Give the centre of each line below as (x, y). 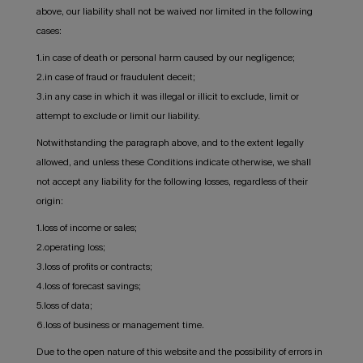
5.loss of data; (64, 305)
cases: (49, 31)
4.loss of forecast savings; (88, 286)
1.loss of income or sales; (86, 227)
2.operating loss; (70, 247)
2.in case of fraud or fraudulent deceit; (115, 77)
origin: (49, 201)
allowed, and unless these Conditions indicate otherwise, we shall (173, 162)
